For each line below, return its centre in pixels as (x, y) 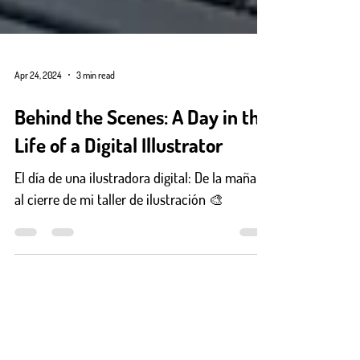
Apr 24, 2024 (38, 104)
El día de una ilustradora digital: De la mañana (142, 207)
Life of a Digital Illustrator (119, 174)
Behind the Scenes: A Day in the (142, 145)
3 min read (96, 104)
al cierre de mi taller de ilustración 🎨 (119, 228)
